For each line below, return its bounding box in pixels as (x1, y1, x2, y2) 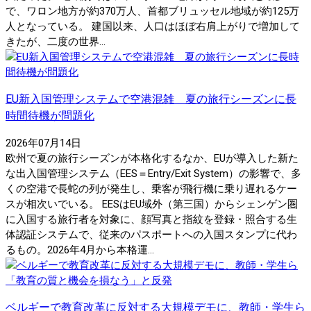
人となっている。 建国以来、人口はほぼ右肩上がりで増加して (6, 19, 300, 33)
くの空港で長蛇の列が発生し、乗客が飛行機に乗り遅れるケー (6, 182, 297, 195)
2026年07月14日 (6, 136, 81, 149)
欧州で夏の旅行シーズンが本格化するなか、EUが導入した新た (6, 151, 299, 165)
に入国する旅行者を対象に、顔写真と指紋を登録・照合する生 (6, 212, 297, 226)
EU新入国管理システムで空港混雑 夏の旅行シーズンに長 (6, 92, 296, 106)
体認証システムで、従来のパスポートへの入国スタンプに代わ (6, 228, 297, 241)
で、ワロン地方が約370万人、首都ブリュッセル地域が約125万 (6, 4, 299, 17)
